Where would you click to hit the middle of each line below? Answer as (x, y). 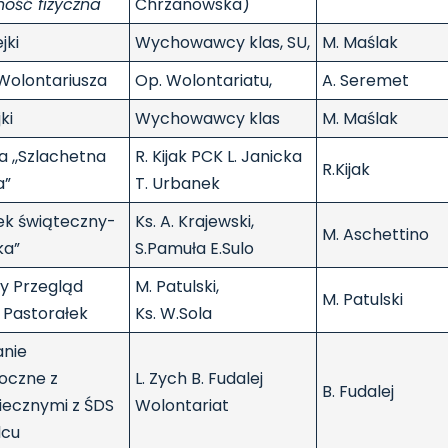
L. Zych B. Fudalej (199, 379)
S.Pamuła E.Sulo (194, 249)
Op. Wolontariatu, (203, 81)
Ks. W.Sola (173, 314)
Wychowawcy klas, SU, (222, 43)
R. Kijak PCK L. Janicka (218, 157)
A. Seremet (365, 81)
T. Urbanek (177, 184)
